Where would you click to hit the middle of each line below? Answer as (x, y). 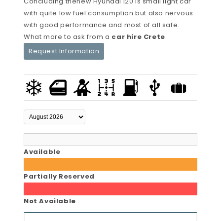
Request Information (64, 51)
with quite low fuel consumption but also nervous (109, 13)
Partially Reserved (59, 177)
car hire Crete (138, 37)
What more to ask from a (68, 37)
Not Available (50, 201)
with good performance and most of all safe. (102, 25)
